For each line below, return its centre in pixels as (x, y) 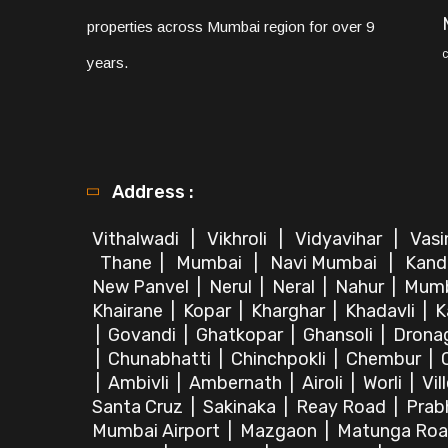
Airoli (324, 383)
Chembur (385, 359)
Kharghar (290, 311)
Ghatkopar (241, 335)
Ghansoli (340, 335)
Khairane (129, 311)
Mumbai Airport (158, 431)
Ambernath (237, 383)
